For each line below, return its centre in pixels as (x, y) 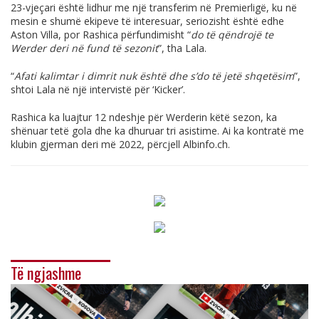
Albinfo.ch (205, 144)
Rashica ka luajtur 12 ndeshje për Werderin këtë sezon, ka (144, 117)
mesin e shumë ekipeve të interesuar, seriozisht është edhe (147, 21)
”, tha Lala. (182, 48)
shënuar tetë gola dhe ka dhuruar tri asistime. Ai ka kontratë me (157, 130)
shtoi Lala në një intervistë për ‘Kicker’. (98, 89)
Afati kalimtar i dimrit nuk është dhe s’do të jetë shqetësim (154, 75)
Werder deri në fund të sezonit (84, 48)
